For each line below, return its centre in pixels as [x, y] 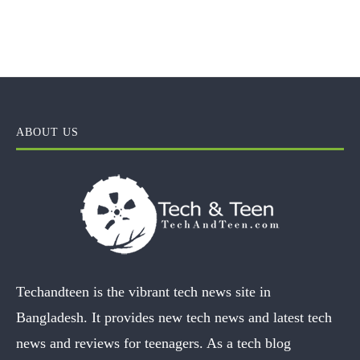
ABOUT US [47, 132]
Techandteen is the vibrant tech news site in [143, 291]
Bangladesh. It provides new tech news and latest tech [174, 317]
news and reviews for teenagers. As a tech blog [153, 343]
